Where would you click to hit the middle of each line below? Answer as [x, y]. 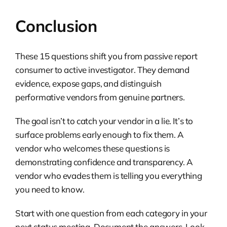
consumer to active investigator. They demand [102, 69]
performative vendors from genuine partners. [100, 97]
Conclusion [56, 26]
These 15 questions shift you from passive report [106, 56]
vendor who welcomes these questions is [93, 148]
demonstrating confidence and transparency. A [104, 162]
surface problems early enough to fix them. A [100, 134]
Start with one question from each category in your [111, 213]
